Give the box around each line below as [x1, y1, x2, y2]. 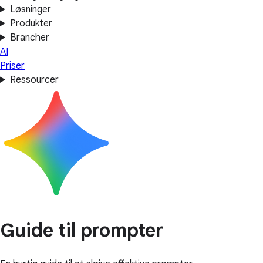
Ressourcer [9, 74, 59, 86]
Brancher [9, 32, 49, 43]
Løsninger [9, 4, 51, 15]
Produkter [9, 18, 52, 29]
